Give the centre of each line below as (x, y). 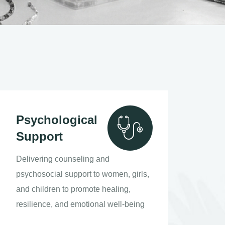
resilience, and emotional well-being (80, 204)
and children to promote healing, (73, 189)
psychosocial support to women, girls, (83, 174)
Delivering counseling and (63, 159)
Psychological (57, 120)
